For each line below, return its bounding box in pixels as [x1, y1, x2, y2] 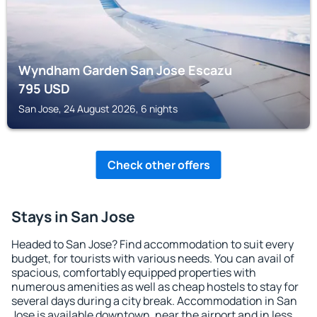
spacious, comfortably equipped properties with [11, 265, 256, 280]
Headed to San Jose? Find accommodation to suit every [11, 236, 294, 252]
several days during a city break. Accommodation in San [11, 293, 297, 309]
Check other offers [107, 157, 210, 173]
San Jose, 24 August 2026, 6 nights [18, 102, 178, 115]
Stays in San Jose [11, 207, 135, 226]
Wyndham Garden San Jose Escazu [18, 62, 232, 79]
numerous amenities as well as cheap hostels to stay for [11, 279, 299, 294]
